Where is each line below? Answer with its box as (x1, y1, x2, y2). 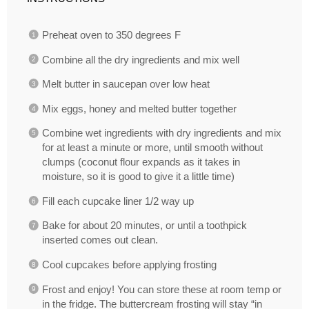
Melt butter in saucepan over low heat (42, 79, 210, 90)
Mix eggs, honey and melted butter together (42, 103, 237, 114)
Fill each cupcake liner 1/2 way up (42, 195, 195, 207)
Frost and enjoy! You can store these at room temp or (42, 283, 282, 295)
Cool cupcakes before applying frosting (42, 259, 217, 270)
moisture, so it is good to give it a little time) (42, 171, 235, 183)
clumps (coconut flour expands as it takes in (42, 157, 241, 168)
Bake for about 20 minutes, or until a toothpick (42, 220, 248, 232)
